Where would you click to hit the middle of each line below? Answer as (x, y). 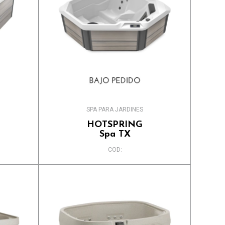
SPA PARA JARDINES (115, 110)
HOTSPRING (115, 125)
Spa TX (115, 135)
